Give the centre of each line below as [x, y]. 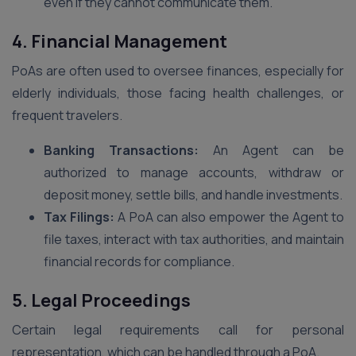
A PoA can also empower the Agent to [230, 217]
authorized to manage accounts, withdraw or [194, 172]
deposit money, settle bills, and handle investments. [193, 195]
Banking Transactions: [121, 150]
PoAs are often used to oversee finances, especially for [178, 71]
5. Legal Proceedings [101, 300]
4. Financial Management [120, 41]
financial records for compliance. [139, 261]
